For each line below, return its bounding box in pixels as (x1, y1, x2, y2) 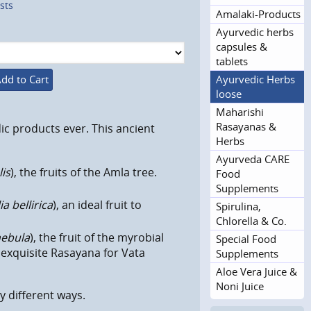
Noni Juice (216, 278, 264, 293)
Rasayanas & (216, 119, 276, 133)
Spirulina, (216, 199, 261, 213)
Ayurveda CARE (216, 151, 289, 166)
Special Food (216, 231, 276, 246)
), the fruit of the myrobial (30, 230, 165, 246)
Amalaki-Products (216, 6, 301, 21)
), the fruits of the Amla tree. (10, 165, 158, 180)
